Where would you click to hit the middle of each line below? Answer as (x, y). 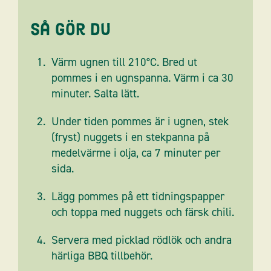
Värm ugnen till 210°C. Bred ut (124, 62)
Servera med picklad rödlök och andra (142, 240)
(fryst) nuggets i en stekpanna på (130, 137)
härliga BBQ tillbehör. (102, 256)
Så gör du (70, 30)
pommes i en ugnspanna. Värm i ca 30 (142, 78)
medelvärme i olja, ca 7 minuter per (136, 153)
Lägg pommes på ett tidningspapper (138, 197)
